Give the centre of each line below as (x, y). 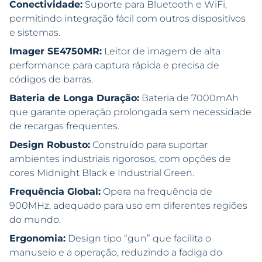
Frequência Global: (55, 192)
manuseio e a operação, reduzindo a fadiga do (116, 253)
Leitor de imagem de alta (161, 51)
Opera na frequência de (156, 192)
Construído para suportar (149, 145)
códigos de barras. (51, 80)
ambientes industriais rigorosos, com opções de (120, 159)
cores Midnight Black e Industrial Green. (102, 173)
